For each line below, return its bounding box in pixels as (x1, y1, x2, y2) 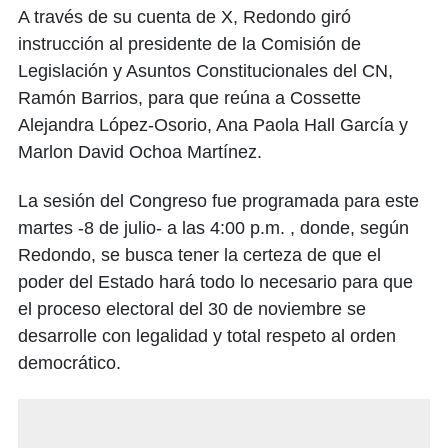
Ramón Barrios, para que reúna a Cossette (18, 88, 361, 109)
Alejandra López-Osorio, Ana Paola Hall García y (18, 115, 408, 136)
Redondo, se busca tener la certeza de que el (18, 245, 381, 266)
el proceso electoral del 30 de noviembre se (18, 299, 366, 320)
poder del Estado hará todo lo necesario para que (18, 272, 413, 293)
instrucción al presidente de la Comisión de (18, 34, 361, 55)
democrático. (18, 353, 121, 374)
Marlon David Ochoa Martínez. (18, 142, 262, 163)
